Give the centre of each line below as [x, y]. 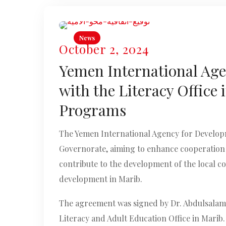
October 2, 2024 [104, 49]
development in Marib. [101, 179]
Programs [93, 110]
